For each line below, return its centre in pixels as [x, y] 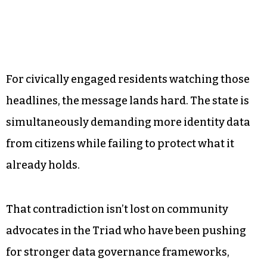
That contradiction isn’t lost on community [117, 209]
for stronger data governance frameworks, [118, 252]
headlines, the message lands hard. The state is [128, 101]
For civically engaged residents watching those [128, 80]
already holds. [44, 165]
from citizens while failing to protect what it [120, 144]
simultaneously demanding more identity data [128, 122]
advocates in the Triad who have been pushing [126, 231]
